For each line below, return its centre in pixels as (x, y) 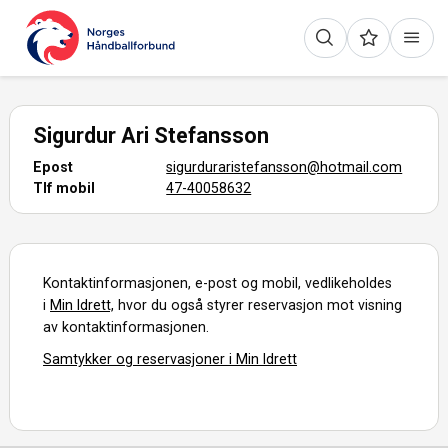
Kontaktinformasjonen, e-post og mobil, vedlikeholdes (218, 282)
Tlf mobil (64, 187)
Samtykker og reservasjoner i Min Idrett (170, 358)
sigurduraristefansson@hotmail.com (284, 166)
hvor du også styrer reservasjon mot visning (258, 304)
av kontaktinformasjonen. (126, 326)
